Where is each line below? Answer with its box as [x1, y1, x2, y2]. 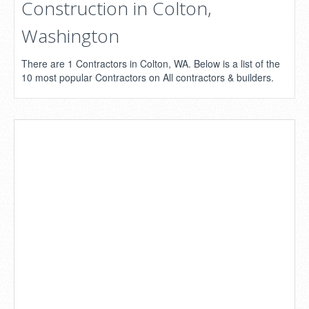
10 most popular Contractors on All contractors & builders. [21, 70, 274, 84]
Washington [21, 23, 119, 48]
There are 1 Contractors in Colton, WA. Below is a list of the [21, 57, 280, 70]
